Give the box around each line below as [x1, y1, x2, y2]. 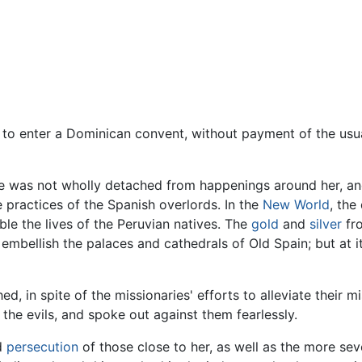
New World [263, 196, 330, 213]
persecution [6, 339, 78, 356]
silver [309, 216, 342, 233]
